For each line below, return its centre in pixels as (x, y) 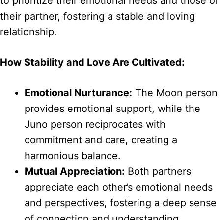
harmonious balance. (73, 156)
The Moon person (175, 93)
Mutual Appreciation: (75, 172)
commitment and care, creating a (101, 140)
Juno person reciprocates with (95, 124)
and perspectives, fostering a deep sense (121, 203)
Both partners (158, 172)
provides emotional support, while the (112, 109)
